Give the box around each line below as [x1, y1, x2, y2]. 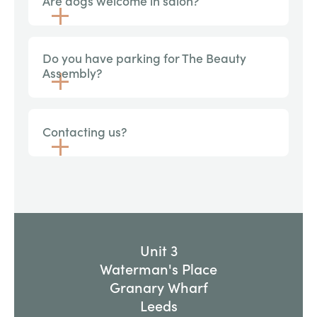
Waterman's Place [100, 259, 217, 278]
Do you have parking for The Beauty [42, 50, 246, 67]
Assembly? [42, 64, 103, 81]
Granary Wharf [109, 277, 208, 296]
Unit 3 [139, 241, 178, 260]
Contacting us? [42, 123, 127, 140]
